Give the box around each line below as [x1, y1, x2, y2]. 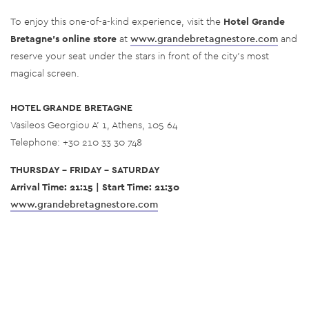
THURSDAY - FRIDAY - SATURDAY [10, 163, 160, 176]
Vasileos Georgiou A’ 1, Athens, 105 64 [10, 118, 177, 131]
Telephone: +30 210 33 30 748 [10, 135, 142, 148]
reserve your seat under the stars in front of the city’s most [10, 49, 269, 62]
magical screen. [10, 66, 79, 79]
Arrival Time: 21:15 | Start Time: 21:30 [10, 180, 179, 193]
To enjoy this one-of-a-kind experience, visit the [10, 14, 223, 28]
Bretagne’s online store [10, 32, 117, 45]
